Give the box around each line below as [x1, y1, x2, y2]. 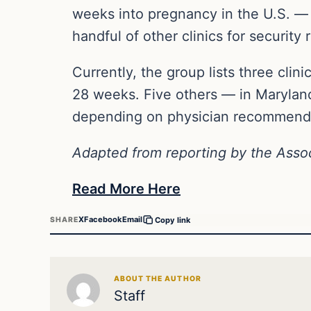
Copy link [155, 215, 192, 225]
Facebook [84, 215, 123, 225]
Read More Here [72, 180, 180, 197]
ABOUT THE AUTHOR [114, 274, 201, 283]
